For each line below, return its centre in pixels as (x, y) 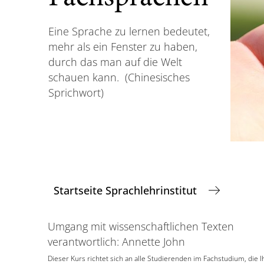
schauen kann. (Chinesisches (119, 77)
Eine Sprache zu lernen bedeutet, (129, 31)
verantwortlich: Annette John (116, 242)
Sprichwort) (76, 92)
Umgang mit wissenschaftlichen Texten (141, 227)
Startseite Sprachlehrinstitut (126, 190)
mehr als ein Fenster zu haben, (123, 46)
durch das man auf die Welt (115, 62)
